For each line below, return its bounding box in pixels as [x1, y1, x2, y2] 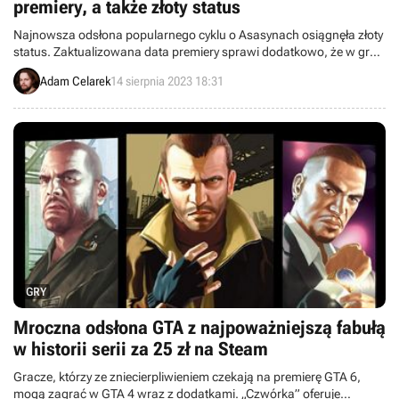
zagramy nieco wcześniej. [13, 61, 153, 76]
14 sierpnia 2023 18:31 [110, 73, 224, 88]
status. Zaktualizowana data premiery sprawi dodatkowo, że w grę [13, 45, 376, 59]
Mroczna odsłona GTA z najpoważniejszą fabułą [13, 317, 386, 338]
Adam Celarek [40, 73, 110, 88]
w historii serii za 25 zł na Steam [13, 338, 268, 360]
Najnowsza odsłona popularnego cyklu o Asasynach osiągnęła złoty [13, 28, 383, 42]
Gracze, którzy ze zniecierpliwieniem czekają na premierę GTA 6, [13, 370, 361, 384]
